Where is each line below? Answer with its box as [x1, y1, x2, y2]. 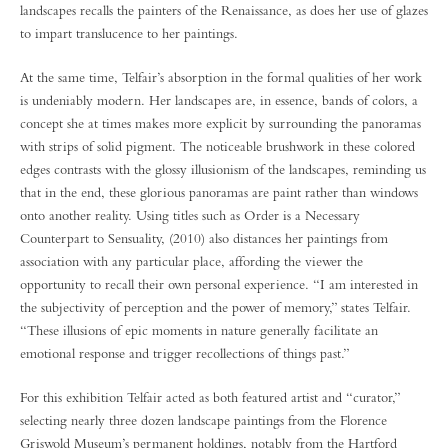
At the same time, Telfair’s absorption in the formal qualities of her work [20, 69, 422, 85]
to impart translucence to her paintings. [20, 25, 238, 41]
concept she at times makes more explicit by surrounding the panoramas [20, 115, 421, 131]
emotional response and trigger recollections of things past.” [20, 345, 350, 361]
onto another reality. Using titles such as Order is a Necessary [20, 207, 360, 223]
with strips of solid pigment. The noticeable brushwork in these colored [20, 138, 415, 154]
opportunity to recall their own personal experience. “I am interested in [20, 276, 418, 292]
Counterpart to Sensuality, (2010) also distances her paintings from [20, 230, 388, 246]
